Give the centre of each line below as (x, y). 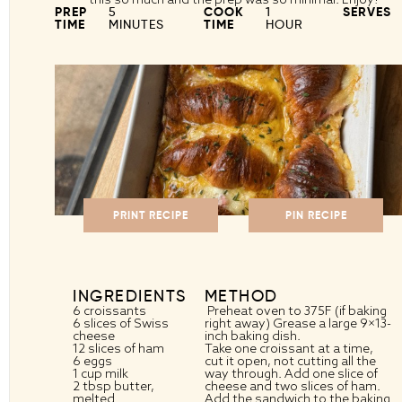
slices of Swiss (125, 323)
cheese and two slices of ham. (292, 386)
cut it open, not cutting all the (290, 361)
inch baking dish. (252, 336)
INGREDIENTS (130, 296)
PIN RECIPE (316, 215)
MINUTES (136, 24)
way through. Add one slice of (291, 374)
